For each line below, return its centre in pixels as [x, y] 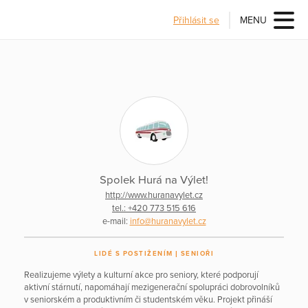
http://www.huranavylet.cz [154, 195]
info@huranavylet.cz [168, 221]
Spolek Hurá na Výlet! [154, 180]
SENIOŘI [197, 254]
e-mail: [116, 221]
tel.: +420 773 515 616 [154, 208]
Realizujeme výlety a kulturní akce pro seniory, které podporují [141, 275]
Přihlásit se [196, 20]
